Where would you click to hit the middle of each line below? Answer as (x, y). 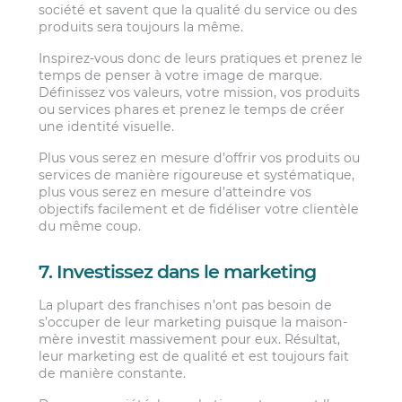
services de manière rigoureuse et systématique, (197, 175)
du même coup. (90, 227)
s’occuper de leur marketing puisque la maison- (193, 322)
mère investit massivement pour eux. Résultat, (190, 339)
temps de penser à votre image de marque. (181, 75)
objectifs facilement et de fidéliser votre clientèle (199, 210)
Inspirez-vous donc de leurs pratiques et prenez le (201, 58)
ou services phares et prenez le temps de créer (192, 109)
